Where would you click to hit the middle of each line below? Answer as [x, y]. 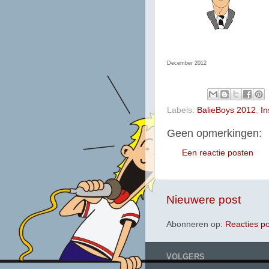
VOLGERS [186, 256]
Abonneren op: [196, 225]
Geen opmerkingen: [214, 133]
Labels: [182, 110]
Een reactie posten [218, 153]
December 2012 [187, 63]
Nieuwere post [204, 200]
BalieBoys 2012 [226, 110]
